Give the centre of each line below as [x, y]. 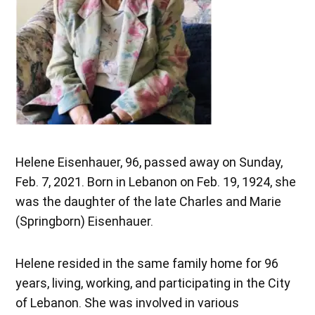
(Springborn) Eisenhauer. [85, 221]
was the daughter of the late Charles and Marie [149, 202]
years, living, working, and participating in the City [153, 283]
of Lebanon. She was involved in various [128, 303]
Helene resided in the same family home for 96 [147, 264]
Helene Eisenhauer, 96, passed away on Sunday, [149, 162]
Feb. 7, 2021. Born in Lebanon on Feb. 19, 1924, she [156, 182]
